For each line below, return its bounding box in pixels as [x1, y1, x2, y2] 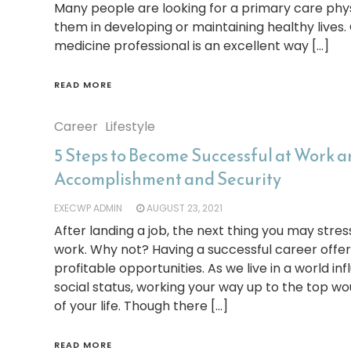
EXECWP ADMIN [53, 201, 122, 215]
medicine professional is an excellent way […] [53, 37, 329, 55]
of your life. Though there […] [53, 297, 228, 315]
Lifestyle [104, 118, 155, 136]
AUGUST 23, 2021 [146, 201, 223, 215]
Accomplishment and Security [53, 166, 281, 192]
